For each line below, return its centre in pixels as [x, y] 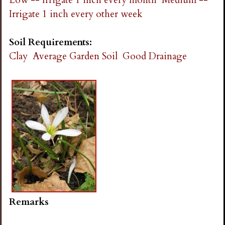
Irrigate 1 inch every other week [76, 14]
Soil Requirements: [52, 42]
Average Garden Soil [75, 57]
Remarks [29, 202]
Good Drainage [155, 57]
